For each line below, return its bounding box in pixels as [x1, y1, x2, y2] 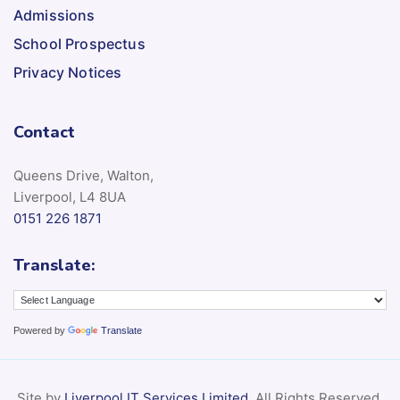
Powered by [13, 325, 68, 337]
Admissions [13, 6, 96, 25]
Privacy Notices [13, 63, 122, 82]
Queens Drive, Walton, [13, 167, 154, 185]
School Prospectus [13, 35, 146, 54]
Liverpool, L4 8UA [13, 188, 126, 206]
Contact [13, 121, 75, 144]
